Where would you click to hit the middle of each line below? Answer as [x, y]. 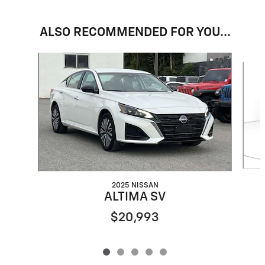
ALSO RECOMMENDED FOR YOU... [135, 33]
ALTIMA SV [135, 197]
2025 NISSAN [135, 185]
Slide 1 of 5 [29, 58]
